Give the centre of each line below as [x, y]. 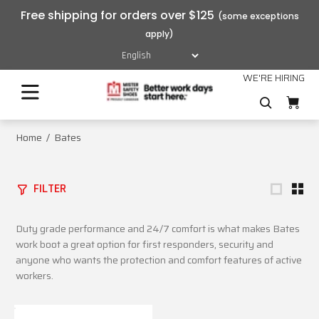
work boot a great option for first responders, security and [145, 244]
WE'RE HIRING [274, 78]
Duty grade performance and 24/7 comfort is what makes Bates [158, 229]
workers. [35, 276]
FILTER [50, 188]
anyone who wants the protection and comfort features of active [159, 260]
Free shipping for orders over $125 [117, 15]
